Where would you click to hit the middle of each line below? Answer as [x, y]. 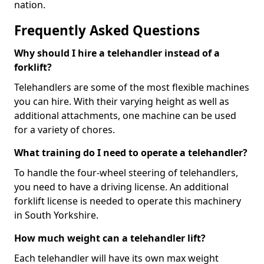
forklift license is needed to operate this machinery [128, 201]
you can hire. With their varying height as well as [122, 102]
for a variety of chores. [65, 130]
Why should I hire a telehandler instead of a [117, 53]
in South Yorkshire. [56, 215]
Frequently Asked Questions [107, 31]
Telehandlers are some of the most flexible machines [132, 88]
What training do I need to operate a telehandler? [131, 153]
